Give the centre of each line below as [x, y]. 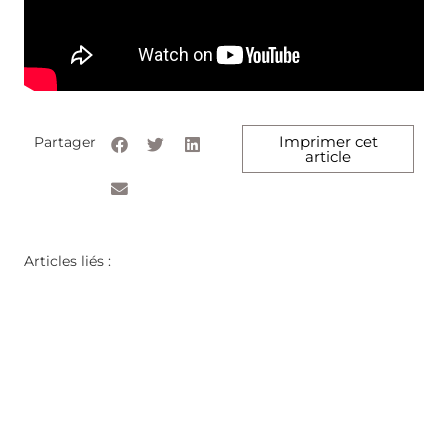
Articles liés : [67, 261]
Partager [65, 142]
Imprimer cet [328, 142]
